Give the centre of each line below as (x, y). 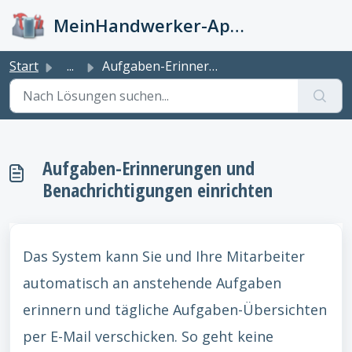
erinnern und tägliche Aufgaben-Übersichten (175, 310)
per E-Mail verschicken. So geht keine (148, 336)
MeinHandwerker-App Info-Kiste (237, 25)
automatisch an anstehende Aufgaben (152, 283)
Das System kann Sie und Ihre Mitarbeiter (164, 256)
